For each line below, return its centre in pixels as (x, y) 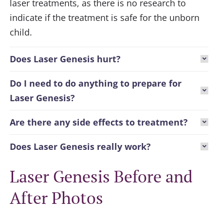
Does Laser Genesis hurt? (65, 59)
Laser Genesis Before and (101, 177)
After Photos (56, 198)
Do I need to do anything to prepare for (96, 83)
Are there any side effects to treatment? (99, 122)
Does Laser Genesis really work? (80, 147)
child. (21, 32)
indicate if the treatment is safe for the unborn (105, 18)
